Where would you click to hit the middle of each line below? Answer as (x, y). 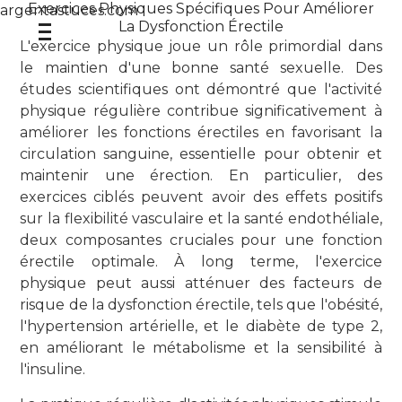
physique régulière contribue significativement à (201, 111)
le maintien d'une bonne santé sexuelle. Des (201, 68)
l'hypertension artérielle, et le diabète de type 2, (201, 326)
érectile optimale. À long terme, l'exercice (201, 262)
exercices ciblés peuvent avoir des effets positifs (201, 197)
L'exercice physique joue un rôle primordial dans (201, 46)
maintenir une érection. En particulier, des (201, 175)
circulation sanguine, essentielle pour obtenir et (201, 154)
